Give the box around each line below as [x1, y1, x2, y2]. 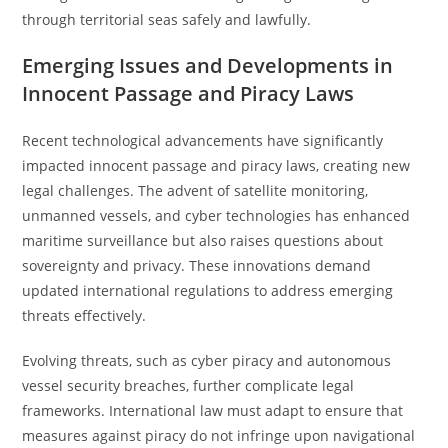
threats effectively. [22, 306, 147, 325]
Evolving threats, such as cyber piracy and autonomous [22, 351, 392, 370]
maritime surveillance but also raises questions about [22, 231, 384, 250]
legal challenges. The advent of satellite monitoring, [22, 181, 369, 200]
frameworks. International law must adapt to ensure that [22, 401, 404, 420]
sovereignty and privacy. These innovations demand [22, 256, 372, 275]
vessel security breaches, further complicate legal [22, 376, 355, 395]
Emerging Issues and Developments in [22, 52, 394, 79]
